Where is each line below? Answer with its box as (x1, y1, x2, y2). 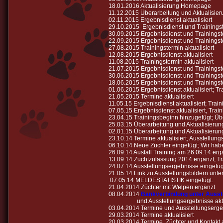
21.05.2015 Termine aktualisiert (108, 93, 194, 100)
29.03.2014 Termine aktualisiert (108, 211, 194, 219)
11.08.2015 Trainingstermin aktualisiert (108, 58, 214, 65)
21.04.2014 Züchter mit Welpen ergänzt (108, 183, 215, 191)
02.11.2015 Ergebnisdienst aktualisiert (108, 16, 212, 23)
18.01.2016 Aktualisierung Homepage (108, 2, 211, 9)
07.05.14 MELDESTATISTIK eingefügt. (108, 176, 213, 184)
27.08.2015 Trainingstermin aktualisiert (108, 44, 214, 51)
